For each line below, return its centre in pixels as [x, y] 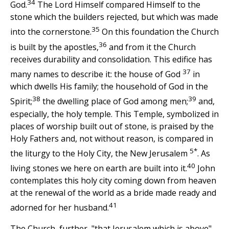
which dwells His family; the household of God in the [109, 87]
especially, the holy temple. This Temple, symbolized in [114, 114]
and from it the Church [151, 47]
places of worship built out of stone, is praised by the [112, 126]
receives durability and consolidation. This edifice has [111, 59]
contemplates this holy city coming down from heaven [113, 181]
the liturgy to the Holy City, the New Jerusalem [100, 153]
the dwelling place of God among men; [114, 101]
